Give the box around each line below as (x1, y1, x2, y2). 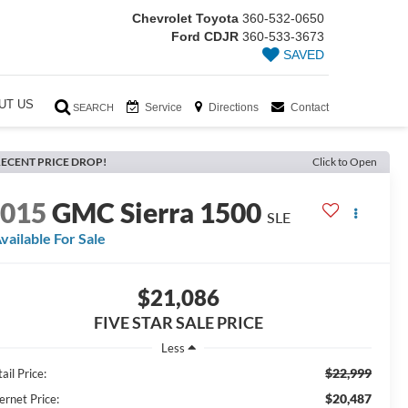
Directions (209, 101, 259, 114)
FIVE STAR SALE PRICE (93, 312, 263, 333)
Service (145, 101, 182, 114)
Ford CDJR (171, 29, 239, 44)
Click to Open (312, 155, 377, 168)
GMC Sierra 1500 (52, 196, 262, 229)
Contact (291, 101, 329, 114)
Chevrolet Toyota (132, 11, 239, 25)
